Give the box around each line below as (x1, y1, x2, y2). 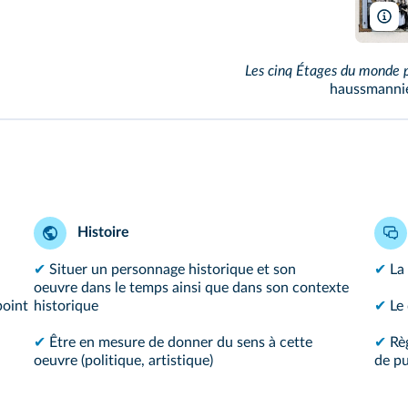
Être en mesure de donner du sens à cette (49, 334, 312, 350)
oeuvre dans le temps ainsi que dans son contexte (34, 280, 349, 295)
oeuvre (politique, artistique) (34, 352, 213, 368)
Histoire (74, 224, 129, 240)
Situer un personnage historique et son (49, 261, 296, 277)
